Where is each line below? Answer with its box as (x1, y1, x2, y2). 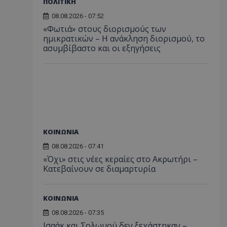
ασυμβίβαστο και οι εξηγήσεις (43, 43, 161, 54)
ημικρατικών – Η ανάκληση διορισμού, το (43, 33, 205, 45)
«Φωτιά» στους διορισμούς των (43, 23, 166, 35)
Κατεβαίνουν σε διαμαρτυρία (43, 163, 156, 175)
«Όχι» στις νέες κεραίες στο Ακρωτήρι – (43, 154, 198, 165)
